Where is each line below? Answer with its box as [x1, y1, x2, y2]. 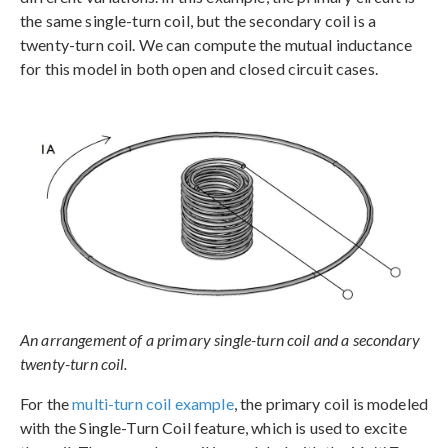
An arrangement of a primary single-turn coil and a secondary [20, 330, 420, 350]
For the [20, 394, 73, 414]
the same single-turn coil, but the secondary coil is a [20, 11, 377, 31]
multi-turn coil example [72, 394, 234, 414]
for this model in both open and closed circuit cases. [20, 59, 378, 79]
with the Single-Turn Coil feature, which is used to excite [20, 418, 407, 438]
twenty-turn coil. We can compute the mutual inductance [20, 35, 413, 55]
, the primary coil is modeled [233, 394, 429, 414]
